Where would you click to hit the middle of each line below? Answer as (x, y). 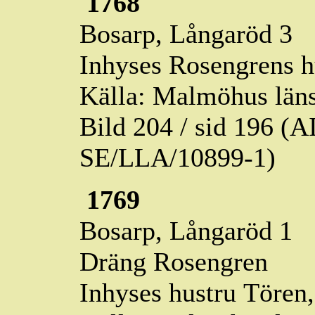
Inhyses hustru (161, 292)
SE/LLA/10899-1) (178, 157)
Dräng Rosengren (174, 262)
